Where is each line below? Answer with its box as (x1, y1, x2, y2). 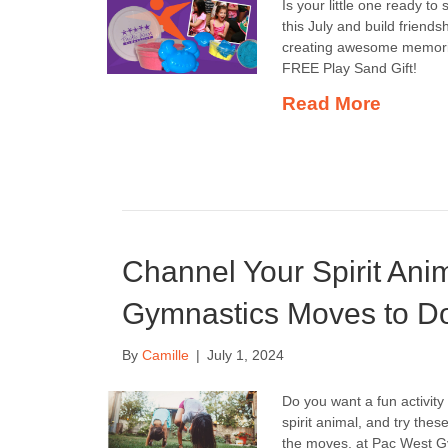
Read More (282, 93, 381, 114)
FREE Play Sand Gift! (282, 60, 417, 76)
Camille (142, 347, 189, 363)
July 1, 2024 (207, 347, 284, 363)
